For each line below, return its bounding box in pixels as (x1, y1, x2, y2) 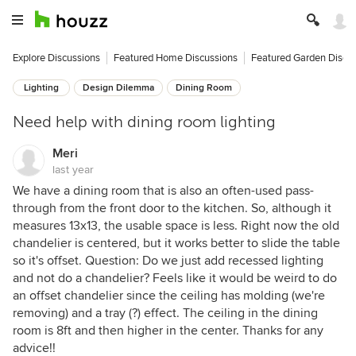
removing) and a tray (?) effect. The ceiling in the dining (13, 305, 318, 321)
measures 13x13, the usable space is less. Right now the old (13, 218, 339, 234)
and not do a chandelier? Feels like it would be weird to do (13, 270, 337, 286)
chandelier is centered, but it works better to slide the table (13, 235, 340, 251)
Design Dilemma (83, 82, 154, 94)
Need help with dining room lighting (13, 113, 276, 131)
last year (52, 163, 94, 176)
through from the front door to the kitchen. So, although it (13, 200, 331, 216)
